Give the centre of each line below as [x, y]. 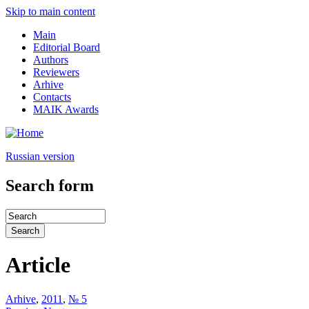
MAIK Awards [66, 109]
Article [38, 265]
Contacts [52, 97]
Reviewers [56, 72]
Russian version [40, 156]
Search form [50, 185]
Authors [51, 60]
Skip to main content [50, 11]
